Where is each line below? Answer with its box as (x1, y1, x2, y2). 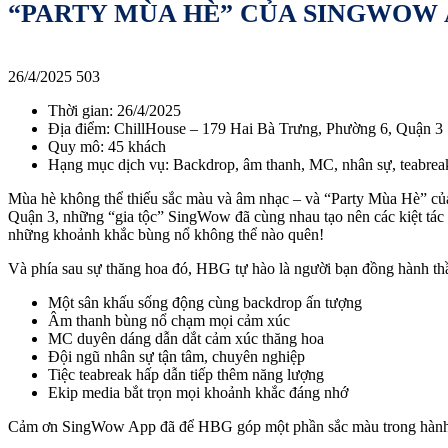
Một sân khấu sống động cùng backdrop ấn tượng (48, 293, 362, 311)
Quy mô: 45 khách (48, 137, 166, 155)
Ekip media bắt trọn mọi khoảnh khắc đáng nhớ (48, 383, 348, 401)
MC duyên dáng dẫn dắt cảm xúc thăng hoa (48, 329, 324, 347)
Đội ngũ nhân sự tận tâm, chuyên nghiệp (48, 347, 305, 365)
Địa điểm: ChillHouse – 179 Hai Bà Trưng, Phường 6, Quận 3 (48, 119, 443, 137)
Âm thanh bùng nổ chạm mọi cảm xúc (48, 311, 290, 329)
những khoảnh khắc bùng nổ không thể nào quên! (8, 225, 324, 243)
